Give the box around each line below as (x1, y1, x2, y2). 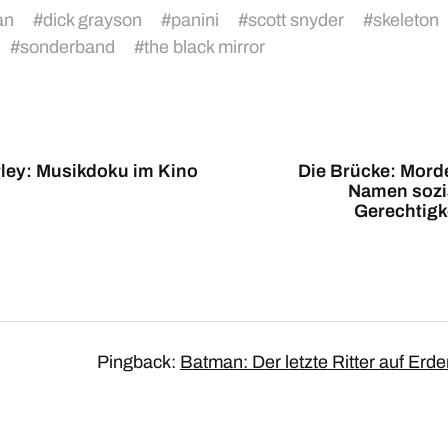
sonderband (20, 37, 115, 57)
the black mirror (144, 37, 265, 57)
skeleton (373, 10, 439, 30)
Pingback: (97, 352, 180, 372)
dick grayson (43, 10, 142, 30)
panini (171, 10, 219, 30)
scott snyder (248, 10, 344, 30)
